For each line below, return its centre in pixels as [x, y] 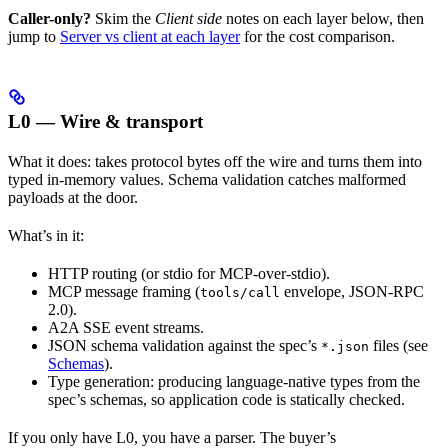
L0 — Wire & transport [105, 121]
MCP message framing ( [124, 291]
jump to [34, 36]
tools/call [240, 292]
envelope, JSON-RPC [352, 291]
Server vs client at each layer [150, 36]
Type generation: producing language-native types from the [234, 381]
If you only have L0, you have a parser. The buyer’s [172, 437]
